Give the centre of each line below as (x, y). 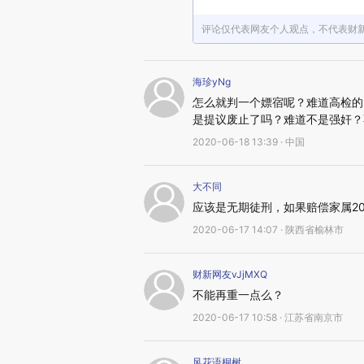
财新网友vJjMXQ (230, 274)
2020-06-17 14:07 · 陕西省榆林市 (268, 230)
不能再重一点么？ (238, 295)
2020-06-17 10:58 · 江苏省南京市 (268, 317)
